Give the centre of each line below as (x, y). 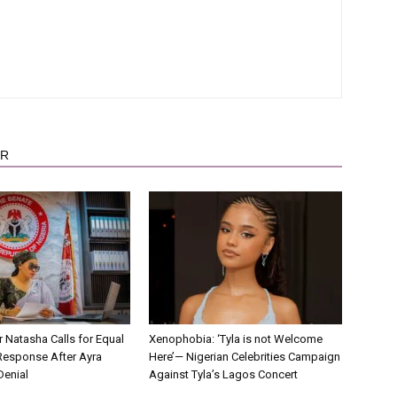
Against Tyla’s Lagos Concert (223, 374)
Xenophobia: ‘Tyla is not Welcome (236, 339)
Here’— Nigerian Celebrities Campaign (245, 357)
